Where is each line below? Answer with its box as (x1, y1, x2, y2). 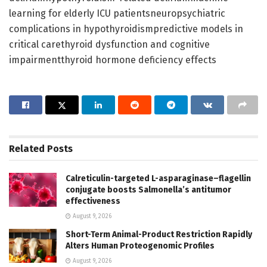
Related (9, 142, 45, 154)
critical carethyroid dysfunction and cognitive (9, 38, 210, 50)
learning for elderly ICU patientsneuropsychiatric (9, 7, 225, 19)
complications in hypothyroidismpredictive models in (9, 23, 243, 35)
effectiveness (66, 195, 120, 206)
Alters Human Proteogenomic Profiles (66, 240, 215, 251)
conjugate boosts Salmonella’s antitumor (66, 184, 231, 195)
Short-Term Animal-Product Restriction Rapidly (66, 229, 252, 240)
